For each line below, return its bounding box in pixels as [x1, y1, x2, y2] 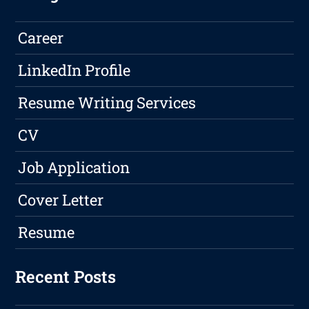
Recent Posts [15, 266, 117, 288]
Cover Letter [18, 190, 104, 210]
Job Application [18, 157, 130, 178]
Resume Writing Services [18, 92, 197, 113]
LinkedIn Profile [18, 60, 131, 81]
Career [18, 28, 64, 48]
